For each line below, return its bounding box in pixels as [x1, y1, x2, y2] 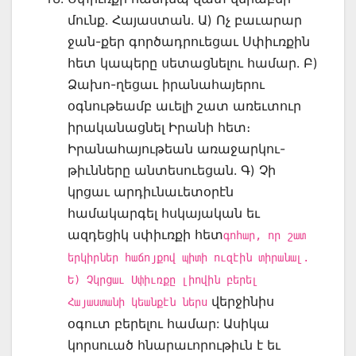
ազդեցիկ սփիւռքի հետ [68, 226, 223, 242]
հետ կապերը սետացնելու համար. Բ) [68, 54, 318, 71]
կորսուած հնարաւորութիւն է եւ [68, 336, 281, 353]
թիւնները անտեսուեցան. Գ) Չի [68, 161, 276, 178]
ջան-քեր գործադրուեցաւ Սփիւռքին [68, 33, 310, 49]
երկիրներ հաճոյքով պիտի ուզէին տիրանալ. [68, 250, 309, 264]
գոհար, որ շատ [223, 228, 306, 242]
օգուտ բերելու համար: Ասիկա [68, 315, 269, 331]
